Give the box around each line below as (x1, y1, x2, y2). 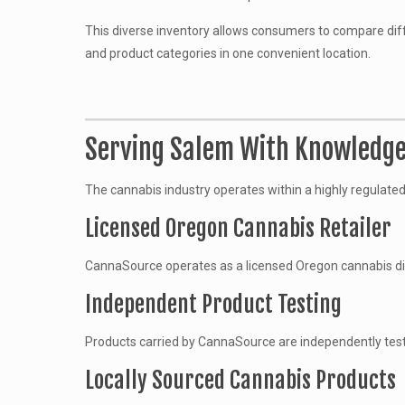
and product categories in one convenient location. (84, 46, 371, 61)
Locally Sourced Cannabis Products (84, 366, 396, 394)
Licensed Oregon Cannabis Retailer (84, 214, 391, 242)
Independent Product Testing (84, 290, 342, 318)
